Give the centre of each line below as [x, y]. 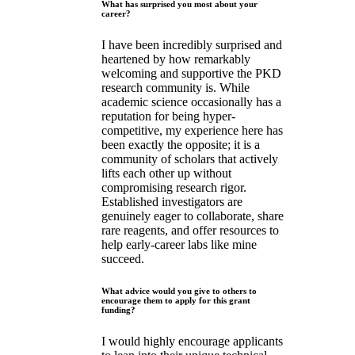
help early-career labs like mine [179, 245]
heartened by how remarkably [176, 59]
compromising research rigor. [174, 188]
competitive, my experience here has [192, 131]
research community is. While [176, 88]
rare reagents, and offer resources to [190, 231]
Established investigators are [172, 202]
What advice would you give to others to [179, 291]
